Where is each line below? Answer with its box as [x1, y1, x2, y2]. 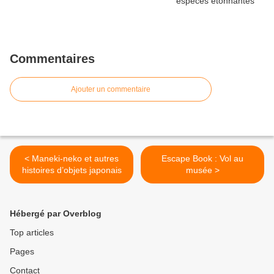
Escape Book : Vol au [161, 154, 243, 164]
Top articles [10, 228, 54, 238]
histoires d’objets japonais [21, 165, 122, 176]
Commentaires [10, 52, 95, 66]
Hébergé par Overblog [10, 209, 102, 219]
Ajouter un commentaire [71, 85, 150, 94]
